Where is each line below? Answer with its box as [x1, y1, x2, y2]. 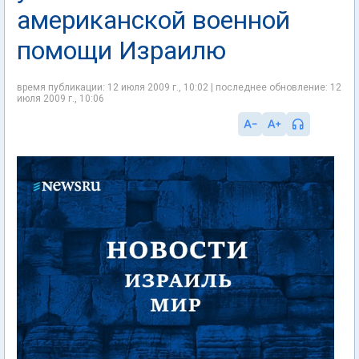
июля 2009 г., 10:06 [17, 93, 104, 104]
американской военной [17, 5, 290, 35]
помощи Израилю [17, 35, 226, 66]
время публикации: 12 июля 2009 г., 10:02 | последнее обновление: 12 [17, 82, 341, 93]
